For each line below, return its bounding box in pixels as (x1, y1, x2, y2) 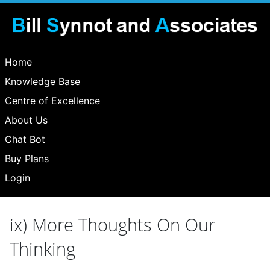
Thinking (10, 237, 75, 260)
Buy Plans (5, 152, 49, 165)
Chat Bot (5, 133, 45, 145)
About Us (5, 114, 48, 126)
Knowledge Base (5, 75, 80, 87)
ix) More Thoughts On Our (10, 213, 215, 236)
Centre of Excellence (5, 95, 100, 107)
